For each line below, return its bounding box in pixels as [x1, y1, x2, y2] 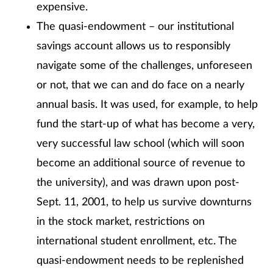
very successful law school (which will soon [37, 138, 244, 149]
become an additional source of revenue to [37, 158, 245, 169]
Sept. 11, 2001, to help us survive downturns [37, 197, 252, 208]
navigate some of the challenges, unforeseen [37, 60, 252, 71]
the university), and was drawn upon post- [37, 177, 239, 188]
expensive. [37, 2, 88, 13]
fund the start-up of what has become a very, [37, 119, 255, 130]
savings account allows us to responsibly [37, 41, 230, 52]
